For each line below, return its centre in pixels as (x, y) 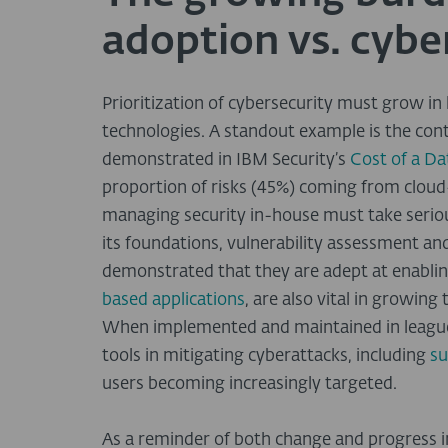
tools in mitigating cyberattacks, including (264, 357)
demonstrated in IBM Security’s (226, 161)
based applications (173, 301)
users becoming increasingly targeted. (249, 385)
